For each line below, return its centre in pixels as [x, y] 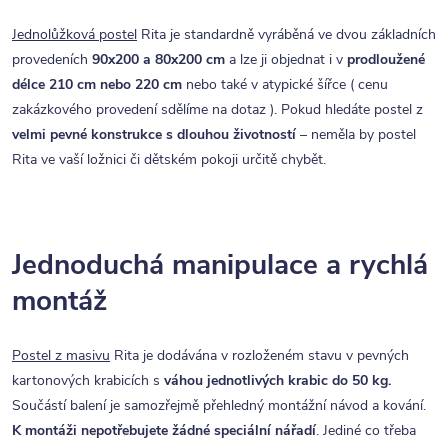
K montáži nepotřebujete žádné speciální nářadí [164, 430]
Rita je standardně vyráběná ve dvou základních [286, 35]
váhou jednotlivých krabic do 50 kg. [277, 380]
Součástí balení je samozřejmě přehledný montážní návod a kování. [219, 405]
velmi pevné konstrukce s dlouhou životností [154, 135]
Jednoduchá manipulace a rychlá [220, 265]
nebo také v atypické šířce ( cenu [285, 85]
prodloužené [386, 60]
